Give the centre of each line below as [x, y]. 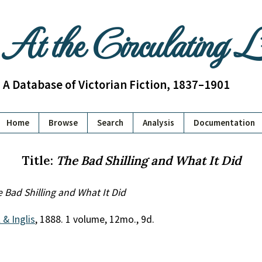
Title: [39, 161]
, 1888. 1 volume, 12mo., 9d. [95, 219]
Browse [63, 123]
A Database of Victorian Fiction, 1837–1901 [116, 85]
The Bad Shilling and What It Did [148, 161]
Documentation [224, 123]
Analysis [158, 123]
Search [110, 123]
